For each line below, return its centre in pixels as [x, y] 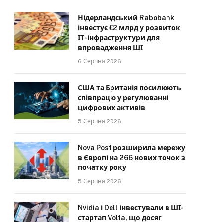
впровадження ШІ [110, 48]
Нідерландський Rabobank [126, 18]
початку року [102, 168]
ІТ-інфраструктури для [119, 38]
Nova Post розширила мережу [132, 148]
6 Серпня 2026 [100, 62]
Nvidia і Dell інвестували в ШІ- [131, 208]
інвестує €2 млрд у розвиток [129, 28]
